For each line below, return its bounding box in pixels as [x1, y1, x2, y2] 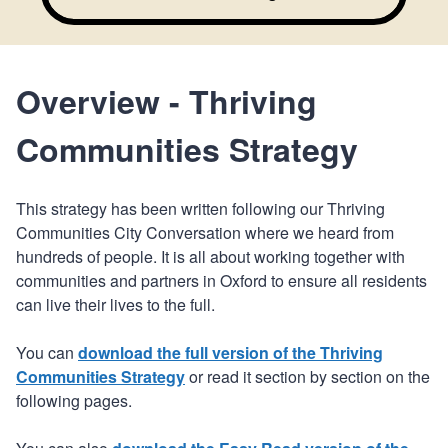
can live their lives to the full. [16, 292, 215, 316]
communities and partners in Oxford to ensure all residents [16, 268, 427, 292]
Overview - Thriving [16, 77, 317, 124]
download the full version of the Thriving [78, 340, 383, 364]
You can [16, 340, 78, 364]
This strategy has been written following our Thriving [16, 196, 385, 220]
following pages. [16, 388, 132, 412]
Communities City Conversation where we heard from [16, 220, 394, 244]
